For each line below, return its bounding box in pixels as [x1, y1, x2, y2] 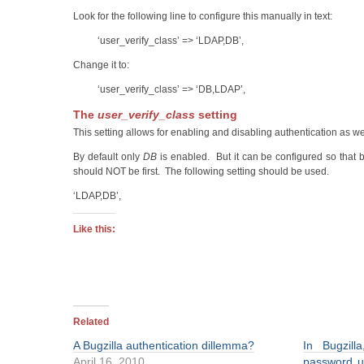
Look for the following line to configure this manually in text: [73, 10, 332, 22]
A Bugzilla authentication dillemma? [73, 338, 254, 352]
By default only [73, 150, 143, 162]
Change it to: [73, 58, 129, 71]
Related [73, 315, 109, 327]
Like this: [73, 223, 115, 235]
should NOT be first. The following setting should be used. [73, 165, 329, 177]
